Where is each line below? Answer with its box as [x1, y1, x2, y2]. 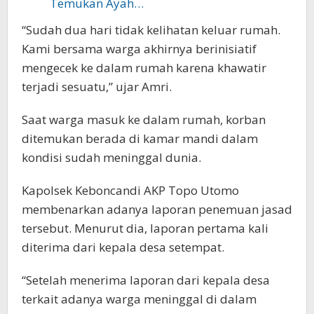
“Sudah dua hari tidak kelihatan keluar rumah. [22, 22, 280, 39]
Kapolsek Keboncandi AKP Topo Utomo [22, 182, 239, 199]
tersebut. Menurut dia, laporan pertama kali [22, 220, 268, 237]
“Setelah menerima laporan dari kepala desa [22, 272, 270, 289]
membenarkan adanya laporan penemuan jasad [22, 201, 292, 218]
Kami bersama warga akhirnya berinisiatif [22, 41, 257, 57]
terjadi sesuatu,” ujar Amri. [22, 78, 172, 95]
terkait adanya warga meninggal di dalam [22, 291, 257, 308]
